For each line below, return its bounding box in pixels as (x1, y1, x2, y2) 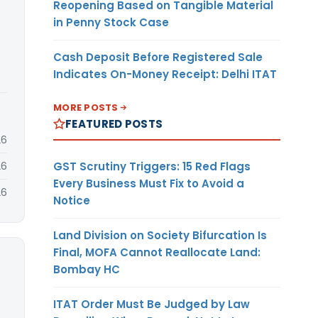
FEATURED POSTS (65, 116, 163, 131)
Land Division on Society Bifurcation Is (53, 227, 267, 243)
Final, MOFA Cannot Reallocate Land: (53, 244, 261, 260)
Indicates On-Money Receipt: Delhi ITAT (53, 66, 277, 82)
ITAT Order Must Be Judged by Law (53, 296, 250, 312)
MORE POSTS (53, 100, 119, 114)
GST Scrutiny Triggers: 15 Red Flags (53, 158, 251, 174)
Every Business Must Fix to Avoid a (53, 175, 244, 191)
